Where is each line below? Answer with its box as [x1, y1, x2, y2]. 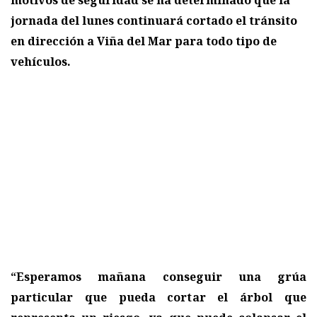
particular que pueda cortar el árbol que [11, 289, 306, 306]
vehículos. [11, 54, 71, 70]
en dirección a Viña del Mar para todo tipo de [11, 33, 277, 50]
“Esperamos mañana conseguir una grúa [11, 269, 306, 285]
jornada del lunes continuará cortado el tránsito [11, 13, 297, 29]
